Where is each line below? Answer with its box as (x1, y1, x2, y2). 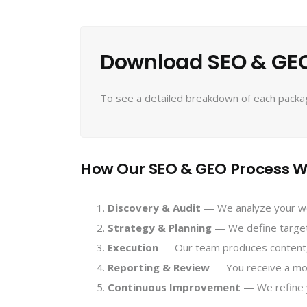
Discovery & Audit (108, 200, 201, 214)
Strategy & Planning (108, 220, 212, 234)
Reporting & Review (108, 260, 210, 274)
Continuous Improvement (108, 280, 241, 294)
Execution (108, 240, 158, 254)
